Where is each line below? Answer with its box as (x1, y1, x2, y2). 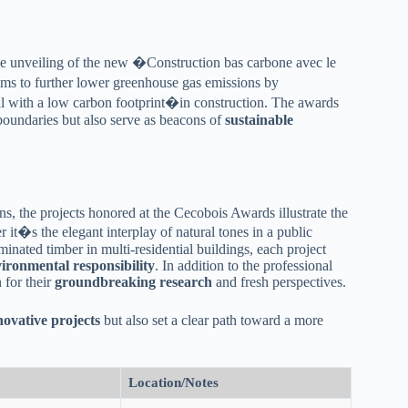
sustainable (225, 112, 293, 127)
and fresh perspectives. (212, 274, 346, 290)
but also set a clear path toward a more (100, 312, 323, 328)
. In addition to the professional (155, 258, 332, 273)
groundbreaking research (55, 274, 212, 290)
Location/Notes (128, 375, 219, 390)
